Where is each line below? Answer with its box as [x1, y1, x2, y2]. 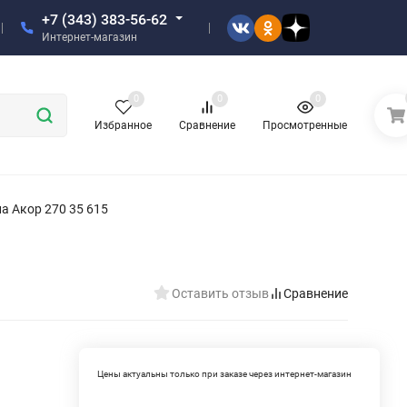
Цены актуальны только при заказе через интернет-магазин [97, 368, 352, 379]
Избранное [94, 119, 153, 133]
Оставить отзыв [172, 285, 269, 301]
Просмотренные [263, 119, 348, 133]
